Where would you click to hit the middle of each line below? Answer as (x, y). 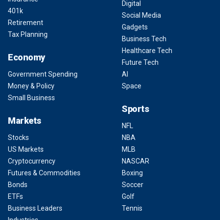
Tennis (132, 208)
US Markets (26, 149)
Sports (136, 109)
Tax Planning (28, 34)
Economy (27, 57)
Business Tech (144, 39)
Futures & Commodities (44, 173)
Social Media (141, 15)
